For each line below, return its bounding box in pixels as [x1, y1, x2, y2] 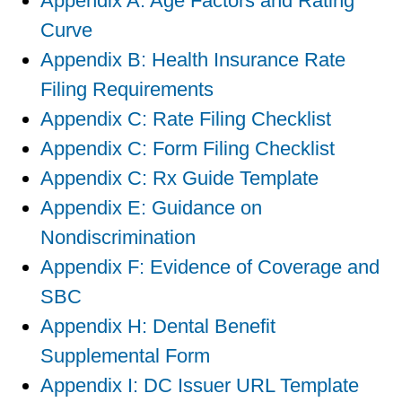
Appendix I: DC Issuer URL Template [40, 374, 359, 397]
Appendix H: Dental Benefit [40, 315, 275, 337]
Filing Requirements [40, 78, 214, 100]
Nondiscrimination [40, 226, 196, 249]
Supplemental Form [40, 345, 210, 367]
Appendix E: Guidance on [40, 197, 262, 219]
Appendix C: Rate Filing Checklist [40, 108, 331, 130]
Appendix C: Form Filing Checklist [40, 137, 335, 160]
